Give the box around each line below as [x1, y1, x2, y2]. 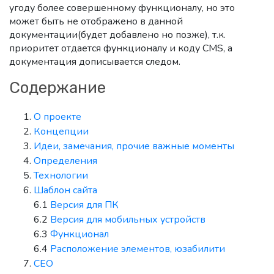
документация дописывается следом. [9, 55, 180, 68]
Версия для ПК [50, 198, 119, 212]
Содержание [9, 78, 106, 97]
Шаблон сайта [34, 183, 97, 197]
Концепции [34, 125, 89, 138]
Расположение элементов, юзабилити [50, 242, 225, 256]
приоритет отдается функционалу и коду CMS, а [9, 42, 232, 55]
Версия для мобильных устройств [50, 213, 206, 226]
